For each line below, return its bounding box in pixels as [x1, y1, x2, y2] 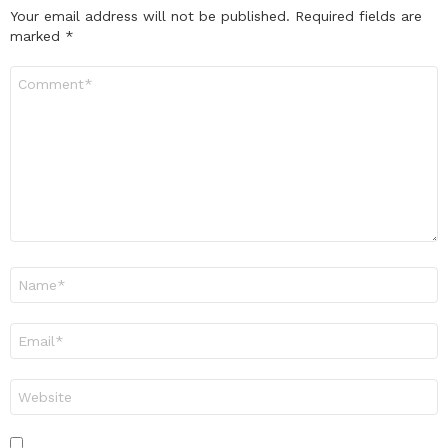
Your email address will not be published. [10, 8, 290, 25]
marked [10, 28, 65, 45]
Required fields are [295, 8, 422, 25]
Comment [10, 67, 72, 82]
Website [10, 380, 61, 395]
